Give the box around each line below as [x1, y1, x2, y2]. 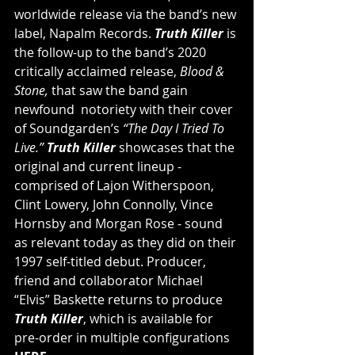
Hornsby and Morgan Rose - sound [14, 215, 226, 232]
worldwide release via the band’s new [14, 6, 239, 23]
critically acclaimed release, [14, 63, 180, 80]
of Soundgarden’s [14, 120, 123, 137]
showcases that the [119, 139, 238, 156]
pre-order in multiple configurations [14, 329, 233, 346]
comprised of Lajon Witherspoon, [14, 177, 217, 194]
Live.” [14, 139, 47, 156]
